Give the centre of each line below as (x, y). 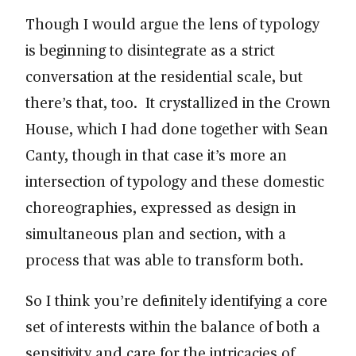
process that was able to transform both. (168, 260)
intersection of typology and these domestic (175, 181)
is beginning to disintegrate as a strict (150, 50)
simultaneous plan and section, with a (156, 234)
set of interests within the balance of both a (173, 327)
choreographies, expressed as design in (161, 207)
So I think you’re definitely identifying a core (176, 300)
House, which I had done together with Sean (177, 129)
